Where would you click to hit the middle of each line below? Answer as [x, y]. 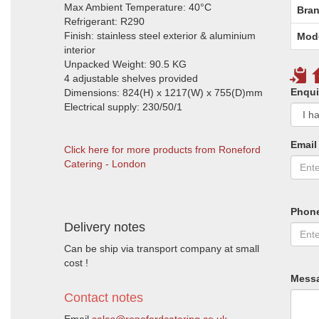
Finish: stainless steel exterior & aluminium [160, 36]
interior [80, 50]
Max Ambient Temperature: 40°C [138, 7]
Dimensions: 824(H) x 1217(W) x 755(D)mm [163, 93]
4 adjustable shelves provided [131, 78]
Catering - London [105, 164]
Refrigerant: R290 [104, 21]
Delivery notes [105, 227]
